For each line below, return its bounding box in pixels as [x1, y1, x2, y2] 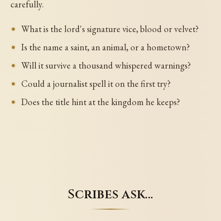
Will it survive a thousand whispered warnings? [21, 59, 191, 71]
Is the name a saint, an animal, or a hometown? [21, 41, 190, 53]
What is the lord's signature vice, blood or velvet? [21, 23, 199, 35]
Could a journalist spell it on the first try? [21, 77, 171, 89]
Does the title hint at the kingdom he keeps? [21, 96, 180, 108]
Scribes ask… [68, 186, 153, 203]
